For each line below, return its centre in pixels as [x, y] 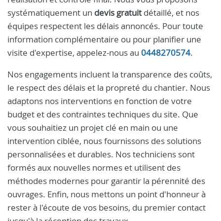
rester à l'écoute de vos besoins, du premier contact [107, 207]
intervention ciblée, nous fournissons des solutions [104, 141]
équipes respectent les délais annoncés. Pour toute [105, 26]
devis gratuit [118, 13]
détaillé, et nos [170, 13]
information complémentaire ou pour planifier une [104, 39]
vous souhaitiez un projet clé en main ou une [93, 128]
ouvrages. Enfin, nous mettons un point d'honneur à [107, 194]
